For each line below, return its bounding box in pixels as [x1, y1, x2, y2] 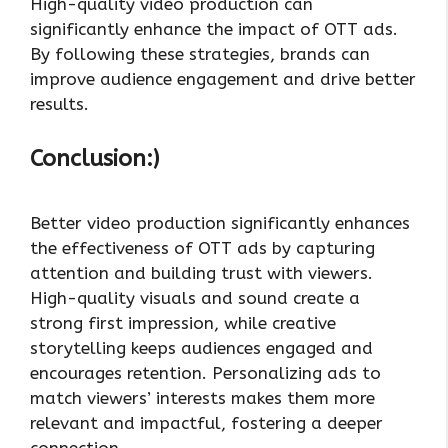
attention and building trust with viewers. [30, 262, 373, 283]
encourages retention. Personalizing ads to [30, 362, 381, 383]
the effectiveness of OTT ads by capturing [30, 237, 375, 258]
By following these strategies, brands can [30, 43, 370, 64]
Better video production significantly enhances [30, 212, 410, 233]
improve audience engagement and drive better [30, 68, 416, 89]
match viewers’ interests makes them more [30, 387, 375, 408]
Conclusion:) [30, 145, 159, 173]
